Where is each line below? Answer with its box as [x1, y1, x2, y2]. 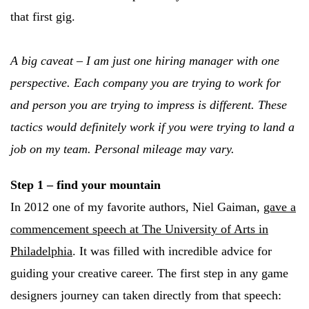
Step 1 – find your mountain [10, 178, 161, 192]
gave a [263, 200, 296, 214]
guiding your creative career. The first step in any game [10, 266, 288, 280]
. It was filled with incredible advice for [72, 244, 272, 258]
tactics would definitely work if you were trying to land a [10, 120, 295, 134]
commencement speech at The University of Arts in [10, 222, 268, 236]
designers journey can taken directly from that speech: [10, 288, 281, 302]
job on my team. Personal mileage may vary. [10, 142, 235, 156]
